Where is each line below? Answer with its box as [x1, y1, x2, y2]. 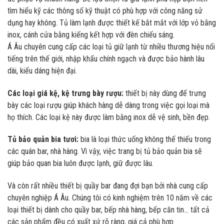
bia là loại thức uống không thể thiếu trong [78, 134, 211, 144]
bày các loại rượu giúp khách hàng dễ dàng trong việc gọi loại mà [7, 100, 209, 110]
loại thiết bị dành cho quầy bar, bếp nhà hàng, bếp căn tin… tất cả [7, 205, 209, 215]
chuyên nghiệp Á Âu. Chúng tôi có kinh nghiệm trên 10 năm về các [7, 193, 212, 203]
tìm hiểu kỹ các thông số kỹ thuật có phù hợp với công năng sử [7, 5, 202, 15]
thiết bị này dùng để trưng [123, 88, 206, 98]
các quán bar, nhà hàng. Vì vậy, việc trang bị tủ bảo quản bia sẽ [7, 146, 202, 156]
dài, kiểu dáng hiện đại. [7, 65, 77, 75]
